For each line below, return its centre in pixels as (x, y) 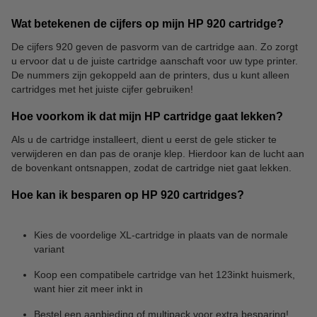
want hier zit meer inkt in (88, 288)
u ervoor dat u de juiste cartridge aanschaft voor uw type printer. (155, 60)
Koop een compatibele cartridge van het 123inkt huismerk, (165, 274)
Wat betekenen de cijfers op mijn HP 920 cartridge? (148, 23)
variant (49, 249)
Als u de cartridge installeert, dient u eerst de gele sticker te (144, 139)
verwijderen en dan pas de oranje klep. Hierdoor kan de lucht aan (158, 153)
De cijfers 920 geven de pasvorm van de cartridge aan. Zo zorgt (155, 46)
